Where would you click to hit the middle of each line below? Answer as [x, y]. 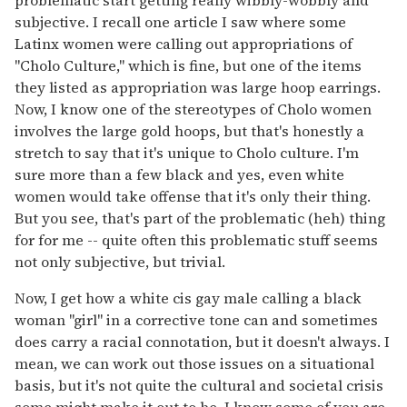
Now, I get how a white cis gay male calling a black [188, 298]
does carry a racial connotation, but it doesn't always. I [202, 342]
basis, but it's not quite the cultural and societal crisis [199, 386]
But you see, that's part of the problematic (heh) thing [200, 218]
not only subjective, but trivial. [120, 262]
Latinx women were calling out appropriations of [184, 44]
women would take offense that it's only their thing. [193, 197]
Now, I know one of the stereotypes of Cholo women [193, 109]
